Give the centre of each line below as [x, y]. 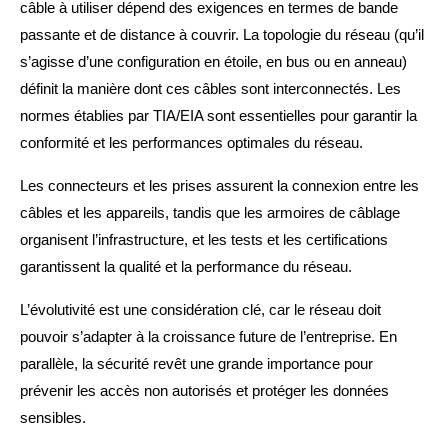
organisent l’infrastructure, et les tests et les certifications [204, 240]
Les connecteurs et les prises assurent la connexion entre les [219, 186]
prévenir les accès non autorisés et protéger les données [204, 391]
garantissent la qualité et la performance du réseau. [186, 267]
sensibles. [53, 418]
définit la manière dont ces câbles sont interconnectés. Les [210, 89]
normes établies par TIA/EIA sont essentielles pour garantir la [218, 116]
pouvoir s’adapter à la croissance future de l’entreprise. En [208, 337]
